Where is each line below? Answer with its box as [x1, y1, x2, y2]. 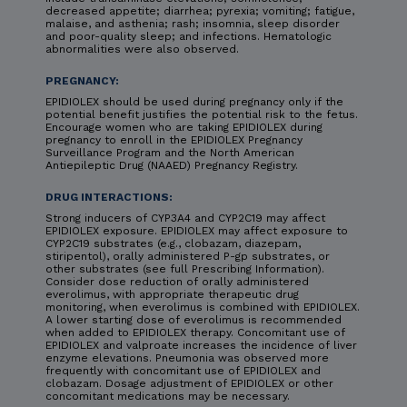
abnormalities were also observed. [45, 42, 239, 55]
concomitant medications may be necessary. [45, 389, 290, 402]
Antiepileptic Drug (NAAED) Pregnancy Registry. [45, 158, 298, 172]
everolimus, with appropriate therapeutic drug [45, 287, 299, 301]
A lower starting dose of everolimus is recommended [45, 313, 342, 326]
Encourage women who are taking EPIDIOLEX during [45, 120, 323, 134]
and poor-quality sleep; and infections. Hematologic [45, 29, 332, 43]
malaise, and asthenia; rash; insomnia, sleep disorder [45, 16, 340, 30]
